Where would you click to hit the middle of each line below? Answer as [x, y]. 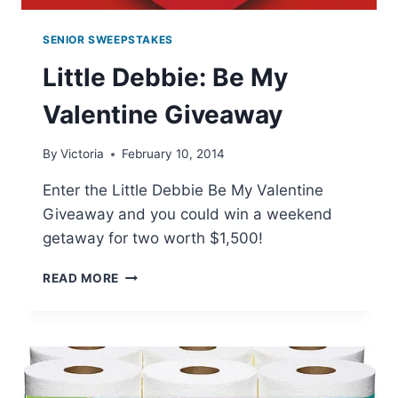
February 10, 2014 [174, 154]
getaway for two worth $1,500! [153, 239]
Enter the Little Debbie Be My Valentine [183, 191]
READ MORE [81, 279]
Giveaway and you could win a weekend [187, 215]
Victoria [83, 154]
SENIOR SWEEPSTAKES [108, 39]
